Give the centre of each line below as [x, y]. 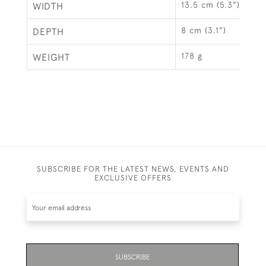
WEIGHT [51, 57]
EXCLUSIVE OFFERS [133, 178]
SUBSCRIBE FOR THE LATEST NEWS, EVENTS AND [133, 169]
